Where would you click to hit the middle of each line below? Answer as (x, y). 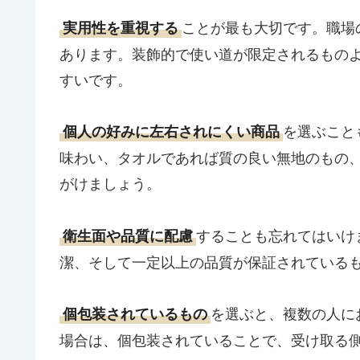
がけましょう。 (110, 183)
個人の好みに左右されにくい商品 (171, 131)
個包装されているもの (135, 314)
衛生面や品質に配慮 (128, 235)
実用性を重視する (121, 27)
